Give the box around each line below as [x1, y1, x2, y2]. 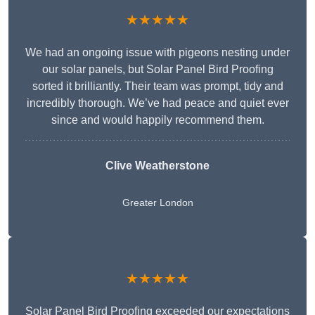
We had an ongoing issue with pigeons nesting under [25, 46, 290, 59]
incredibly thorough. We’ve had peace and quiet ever [26, 97, 289, 110]
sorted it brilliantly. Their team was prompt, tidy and [32, 80, 283, 93]
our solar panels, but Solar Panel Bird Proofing [41, 63, 274, 76]
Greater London [122, 197, 193, 209]
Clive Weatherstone [105, 160, 210, 172]
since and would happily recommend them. [51, 114, 264, 127]
